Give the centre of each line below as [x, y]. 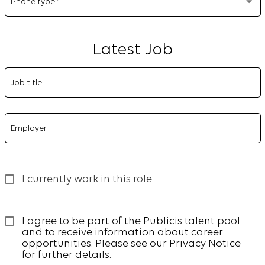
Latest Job [132, 51]
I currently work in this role [87, 179]
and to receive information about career [122, 232]
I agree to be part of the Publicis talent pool [131, 221]
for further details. [66, 255]
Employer [29, 128]
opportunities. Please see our [95, 244]
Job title [26, 83]
